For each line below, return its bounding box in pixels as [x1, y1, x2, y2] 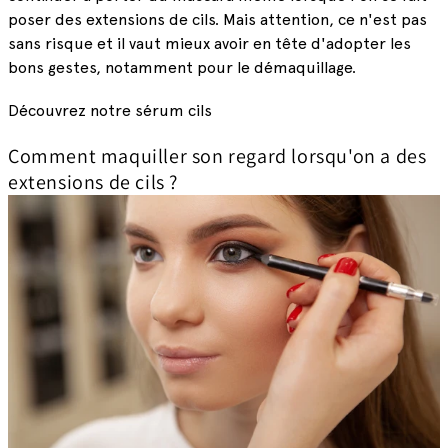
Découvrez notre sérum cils [8, 103, 212, 120]
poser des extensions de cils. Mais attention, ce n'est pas [8, 11, 427, 28]
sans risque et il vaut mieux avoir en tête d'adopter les [8, 35, 411, 52]
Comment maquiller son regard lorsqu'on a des [8, 142, 427, 169]
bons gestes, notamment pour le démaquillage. [8, 59, 356, 76]
